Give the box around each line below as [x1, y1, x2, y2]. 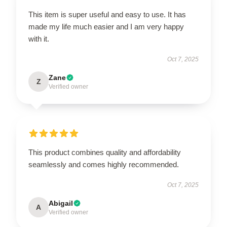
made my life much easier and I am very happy [28, 22, 184, 31]
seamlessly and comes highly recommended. [28, 160, 179, 169]
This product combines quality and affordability [28, 148, 181, 157]
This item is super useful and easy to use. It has [28, 10, 186, 19]
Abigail [49, 199, 73, 207]
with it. [28, 34, 49, 43]
